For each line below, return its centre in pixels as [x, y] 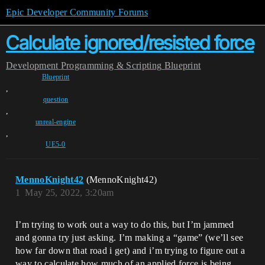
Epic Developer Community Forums [77, 12]
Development [32, 65]
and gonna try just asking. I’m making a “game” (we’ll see [130, 237]
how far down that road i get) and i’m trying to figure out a [130, 251]
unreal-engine [56, 122]
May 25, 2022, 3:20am [70, 193]
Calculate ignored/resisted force [130, 43]
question [56, 99]
